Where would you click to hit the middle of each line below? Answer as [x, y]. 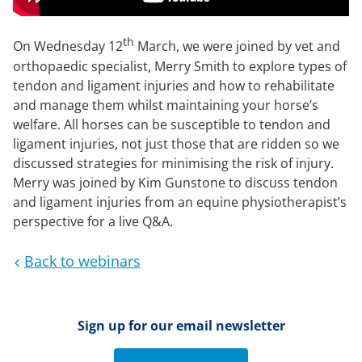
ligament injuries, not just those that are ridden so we [176, 143]
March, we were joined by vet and [237, 46]
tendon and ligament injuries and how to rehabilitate [174, 85]
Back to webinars [82, 261]
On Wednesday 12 [68, 46]
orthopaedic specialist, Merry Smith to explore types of [180, 66]
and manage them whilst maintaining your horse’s [166, 105]
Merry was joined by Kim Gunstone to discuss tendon [175, 182]
